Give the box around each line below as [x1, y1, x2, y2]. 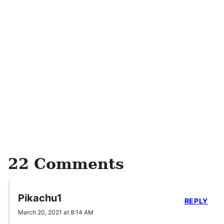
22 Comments [8, 155, 124, 172]
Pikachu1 [18, 192, 62, 204]
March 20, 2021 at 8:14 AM [18, 208, 93, 216]
